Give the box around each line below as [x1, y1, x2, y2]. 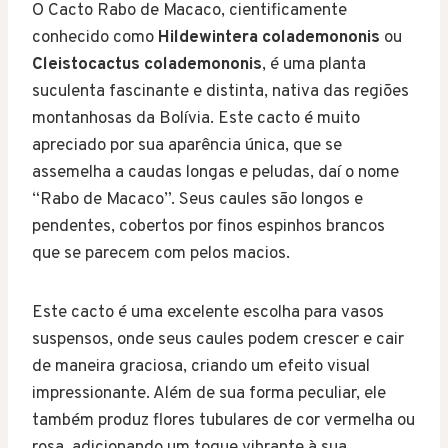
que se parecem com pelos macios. [32, 242, 290, 265]
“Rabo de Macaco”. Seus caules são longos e [32, 188, 363, 211]
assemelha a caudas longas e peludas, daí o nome [32, 161, 399, 184]
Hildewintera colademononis [158, 26, 380, 49]
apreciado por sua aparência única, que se [32, 134, 342, 157]
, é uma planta [262, 53, 366, 76]
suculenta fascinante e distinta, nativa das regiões [32, 80, 409, 103]
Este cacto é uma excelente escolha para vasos [32, 301, 384, 324]
